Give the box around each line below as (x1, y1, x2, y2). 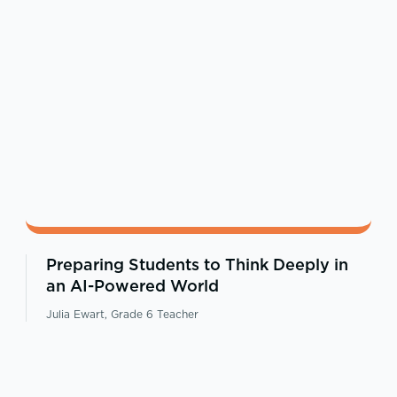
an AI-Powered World (45, 274, 219, 297)
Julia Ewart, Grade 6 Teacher (45, 306, 198, 322)
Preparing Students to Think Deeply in (45, 253, 348, 276)
